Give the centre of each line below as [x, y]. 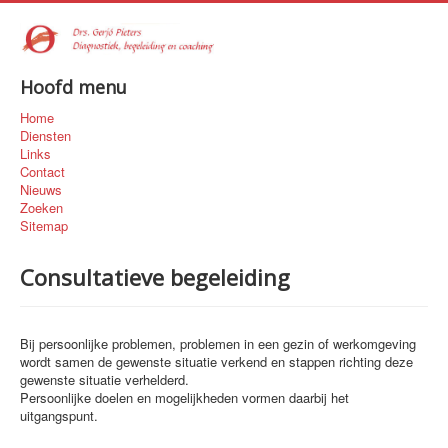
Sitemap [44, 225]
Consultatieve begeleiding [155, 276]
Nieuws [41, 189]
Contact [42, 171]
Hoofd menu [73, 86]
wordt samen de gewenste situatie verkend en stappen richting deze [216, 361]
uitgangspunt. [59, 415]
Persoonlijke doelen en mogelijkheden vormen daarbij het [184, 397]
